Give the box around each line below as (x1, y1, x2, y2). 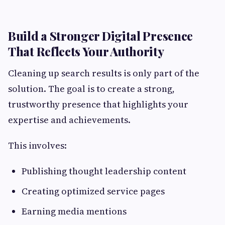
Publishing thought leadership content (22, 164, 186, 177)
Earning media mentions (22, 204, 127, 217)
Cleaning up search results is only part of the (8, 66, 199, 79)
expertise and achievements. (8, 113, 131, 126)
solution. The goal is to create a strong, (8, 82, 175, 95)
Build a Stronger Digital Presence (8, 27, 193, 44)
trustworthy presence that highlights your (8, 97, 188, 110)
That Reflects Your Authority (8, 43, 164, 59)
